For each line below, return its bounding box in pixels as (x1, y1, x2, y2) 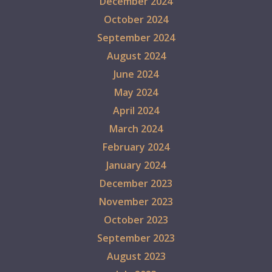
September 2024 (97, 31, 175, 45)
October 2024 (104, 13, 168, 27)
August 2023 (106, 250, 166, 263)
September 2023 (97, 231, 175, 245)
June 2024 (114, 67, 158, 81)
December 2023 (100, 177, 172, 191)
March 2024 (109, 122, 163, 136)
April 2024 (113, 104, 159, 118)
